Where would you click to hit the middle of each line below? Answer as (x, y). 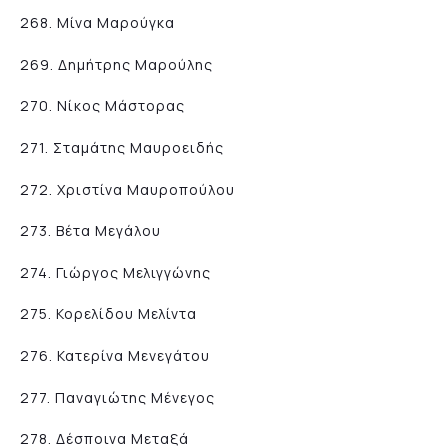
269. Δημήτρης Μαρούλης (116, 64)
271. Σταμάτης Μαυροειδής (122, 147)
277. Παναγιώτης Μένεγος (117, 397)
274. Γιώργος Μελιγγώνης (115, 272)
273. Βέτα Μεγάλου (90, 231)
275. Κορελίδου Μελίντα (108, 314)
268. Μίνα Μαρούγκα (97, 23)
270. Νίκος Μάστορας (102, 106)
